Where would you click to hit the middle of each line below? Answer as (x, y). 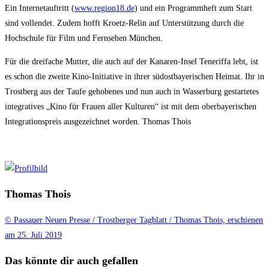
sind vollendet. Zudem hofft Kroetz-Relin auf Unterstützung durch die (124, 23)
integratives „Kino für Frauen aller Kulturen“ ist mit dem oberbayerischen (131, 107)
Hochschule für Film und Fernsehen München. (84, 38)
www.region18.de (104, 8)
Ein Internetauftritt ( (40, 8)
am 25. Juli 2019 (33, 235)
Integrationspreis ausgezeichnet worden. (74, 122)
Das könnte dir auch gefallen (71, 261)
